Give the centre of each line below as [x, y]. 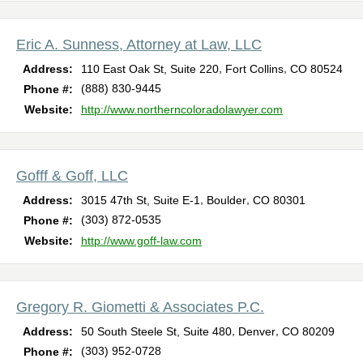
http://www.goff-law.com [141, 240]
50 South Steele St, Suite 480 [156, 331]
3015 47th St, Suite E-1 [141, 200]
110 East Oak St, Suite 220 [150, 68]
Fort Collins [254, 68]
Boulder [226, 200]
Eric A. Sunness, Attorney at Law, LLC [139, 44]
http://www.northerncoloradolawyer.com [182, 109]
